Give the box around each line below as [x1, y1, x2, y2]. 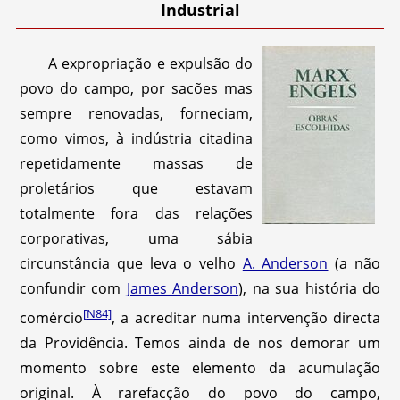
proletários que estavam [20, 179, 254, 198]
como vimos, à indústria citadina [20, 129, 254, 148]
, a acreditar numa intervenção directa [112, 308, 380, 329]
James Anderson [126, 279, 239, 298]
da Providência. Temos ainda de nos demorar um [20, 333, 380, 354]
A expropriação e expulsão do [48, 54, 254, 73]
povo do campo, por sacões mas [20, 79, 254, 98]
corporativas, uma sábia [20, 229, 254, 248]
